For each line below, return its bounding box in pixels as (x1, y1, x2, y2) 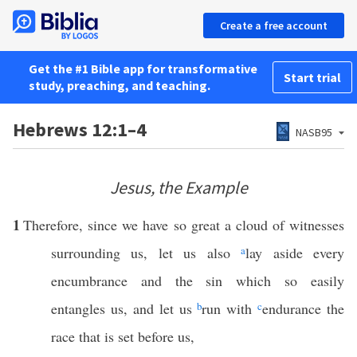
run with (202, 299, 258, 318)
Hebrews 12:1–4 (13, 117, 147, 142)
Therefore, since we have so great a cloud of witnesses (23, 215, 345, 234)
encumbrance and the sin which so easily (51, 271, 344, 290)
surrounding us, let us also (51, 243, 241, 262)
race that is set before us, (51, 327, 194, 346)
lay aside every (245, 243, 345, 262)
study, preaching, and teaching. (29, 77, 210, 93)
